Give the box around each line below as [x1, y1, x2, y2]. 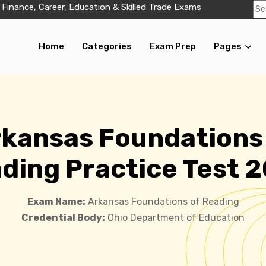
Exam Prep [149, 41, 196, 52]
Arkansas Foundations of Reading [85, 195, 239, 207]
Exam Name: [27, 195, 85, 207]
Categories [81, 41, 132, 52]
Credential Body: [21, 211, 105, 223]
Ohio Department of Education [105, 211, 245, 223]
